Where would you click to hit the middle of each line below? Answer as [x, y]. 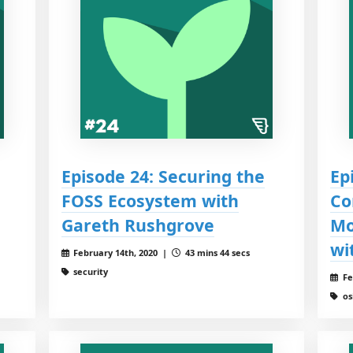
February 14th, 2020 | [122, 253]
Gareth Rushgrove [137, 225]
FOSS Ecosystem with [150, 201]
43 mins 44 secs [217, 253]
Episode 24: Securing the [163, 176]
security [90, 272]
